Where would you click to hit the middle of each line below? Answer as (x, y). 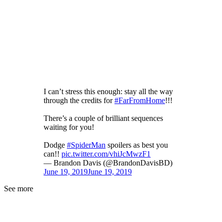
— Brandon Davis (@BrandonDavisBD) (108, 163)
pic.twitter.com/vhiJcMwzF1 (106, 154)
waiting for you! (69, 127)
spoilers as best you (137, 145)
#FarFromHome (140, 101)
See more (19, 189)
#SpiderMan (86, 145)
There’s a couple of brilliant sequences (103, 118)
